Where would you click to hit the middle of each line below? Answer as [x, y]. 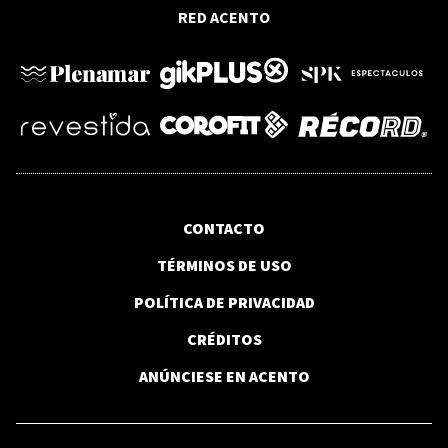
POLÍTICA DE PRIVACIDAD [224, 303]
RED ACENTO [224, 18]
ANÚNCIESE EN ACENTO [224, 377]
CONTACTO [224, 229]
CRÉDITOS [224, 340]
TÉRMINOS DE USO [224, 266]
